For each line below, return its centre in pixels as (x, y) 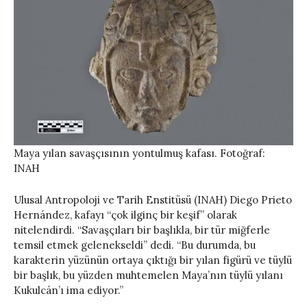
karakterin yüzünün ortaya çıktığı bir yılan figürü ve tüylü (153, 260)
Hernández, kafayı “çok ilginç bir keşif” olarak (125, 214)
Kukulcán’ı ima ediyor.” (69, 290)
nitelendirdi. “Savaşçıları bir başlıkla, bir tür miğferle (142, 230)
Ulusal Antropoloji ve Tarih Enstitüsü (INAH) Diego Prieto (153, 199)
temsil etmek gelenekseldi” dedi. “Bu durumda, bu (135, 245)
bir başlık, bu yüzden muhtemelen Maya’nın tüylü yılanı (148, 275)
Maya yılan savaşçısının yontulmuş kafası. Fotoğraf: (139, 153)
